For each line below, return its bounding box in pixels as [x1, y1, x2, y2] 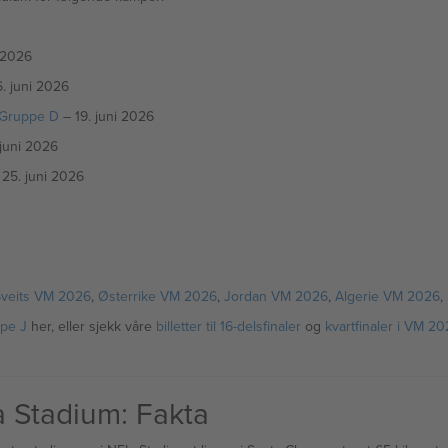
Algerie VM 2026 [334, 286, 440, 306]
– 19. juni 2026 [58, 106, 154, 126]
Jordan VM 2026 [223, 286, 328, 306]
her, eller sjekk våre [26, 316, 156, 336]
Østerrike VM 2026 [97, 286, 217, 306]
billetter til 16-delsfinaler [155, 316, 301, 336]
